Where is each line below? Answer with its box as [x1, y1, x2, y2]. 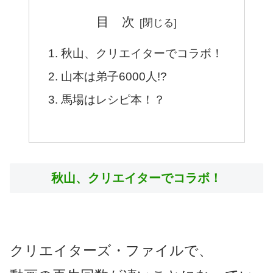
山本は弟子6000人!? [61, 70, 168, 83]
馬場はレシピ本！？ [61, 93, 166, 106]
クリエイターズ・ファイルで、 [10, 242, 213, 258]
